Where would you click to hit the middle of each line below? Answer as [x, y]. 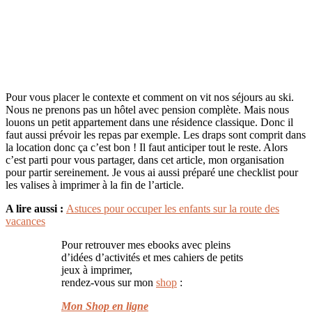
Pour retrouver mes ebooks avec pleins [146, 244]
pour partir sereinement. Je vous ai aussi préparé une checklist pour [152, 172]
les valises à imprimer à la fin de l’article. [95, 185]
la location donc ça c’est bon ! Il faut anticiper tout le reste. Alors [147, 147]
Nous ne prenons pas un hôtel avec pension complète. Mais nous [147, 109]
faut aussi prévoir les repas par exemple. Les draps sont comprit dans [156, 134]
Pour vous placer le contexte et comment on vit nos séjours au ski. [150, 97]
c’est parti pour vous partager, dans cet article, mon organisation [145, 159]
